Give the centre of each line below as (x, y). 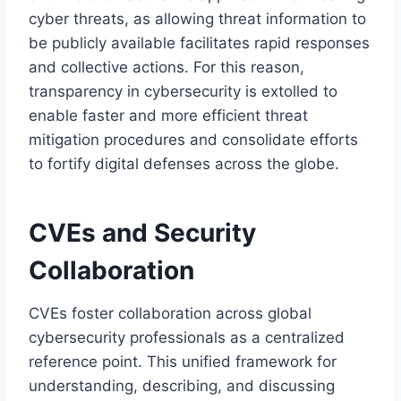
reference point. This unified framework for (183, 361)
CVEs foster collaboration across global (170, 313)
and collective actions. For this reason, (166, 67)
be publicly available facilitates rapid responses (199, 43)
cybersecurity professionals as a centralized (187, 337)
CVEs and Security (142, 232)
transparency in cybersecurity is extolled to (183, 91)
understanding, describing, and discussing (182, 385)
